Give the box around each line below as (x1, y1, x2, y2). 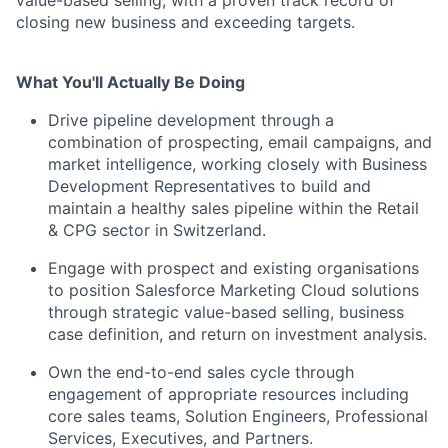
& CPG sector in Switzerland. (48, 219, 266, 240)
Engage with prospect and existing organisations (48, 257, 419, 278)
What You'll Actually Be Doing (16, 71, 245, 92)
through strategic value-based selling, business (48, 301, 404, 322)
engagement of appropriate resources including (48, 383, 409, 404)
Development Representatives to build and (48, 175, 371, 196)
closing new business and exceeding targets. (16, 11, 355, 32)
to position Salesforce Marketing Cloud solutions (48, 279, 419, 300)
